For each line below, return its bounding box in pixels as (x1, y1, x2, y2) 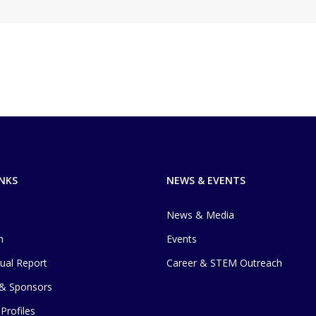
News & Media (166, 208, 234, 221)
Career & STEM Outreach (166, 256, 282, 269)
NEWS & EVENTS (166, 174, 245, 187)
